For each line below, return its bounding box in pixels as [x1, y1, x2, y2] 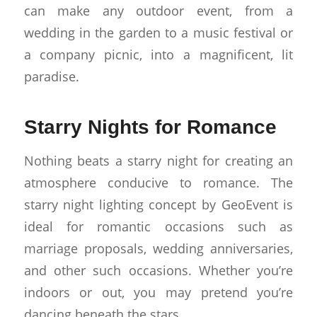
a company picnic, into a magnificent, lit [23, 45, 294, 63]
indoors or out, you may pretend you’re [23, 282, 294, 301]
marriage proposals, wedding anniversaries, [23, 238, 294, 257]
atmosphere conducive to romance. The [23, 173, 294, 191]
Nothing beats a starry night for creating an [23, 151, 294, 169]
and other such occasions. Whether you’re [23, 260, 294, 279]
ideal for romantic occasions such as [23, 217, 294, 235]
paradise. [23, 67, 79, 85]
